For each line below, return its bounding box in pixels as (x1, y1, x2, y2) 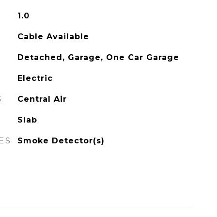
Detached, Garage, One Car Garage (17, 53, 179, 62)
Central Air (17, 94, 67, 104)
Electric (17, 74, 53, 83)
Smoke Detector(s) (17, 136, 105, 145)
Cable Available (17, 32, 89, 41)
